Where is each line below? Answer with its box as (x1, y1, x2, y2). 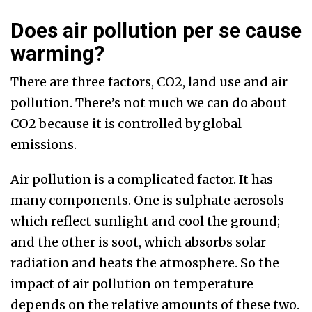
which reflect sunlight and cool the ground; (10, 213, 280, 230)
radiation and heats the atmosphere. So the (10, 255, 279, 272)
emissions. (10, 136, 77, 153)
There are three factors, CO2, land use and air (10, 74, 288, 91)
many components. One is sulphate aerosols (10, 192, 284, 209)
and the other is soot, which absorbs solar (10, 234, 266, 251)
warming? (10, 41, 104, 66)
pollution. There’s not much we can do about (10, 95, 287, 111)
